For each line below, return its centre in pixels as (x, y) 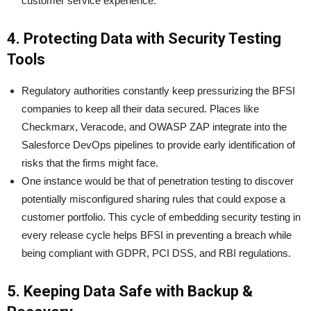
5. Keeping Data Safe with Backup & (130, 292)
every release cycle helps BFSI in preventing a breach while (157, 235)
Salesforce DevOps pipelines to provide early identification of (158, 145)
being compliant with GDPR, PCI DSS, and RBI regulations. (156, 253)
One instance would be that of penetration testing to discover (158, 181)
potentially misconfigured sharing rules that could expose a (153, 199)
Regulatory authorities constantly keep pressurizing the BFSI (158, 91)
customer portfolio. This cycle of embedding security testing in (161, 217)
